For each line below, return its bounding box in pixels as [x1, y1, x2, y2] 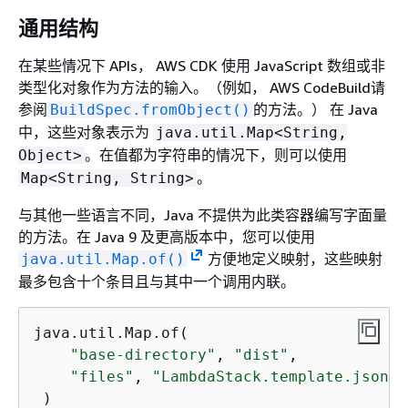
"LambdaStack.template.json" [152, 368, 398, 385]
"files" [70, 368, 134, 385]
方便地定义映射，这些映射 [203, 250, 382, 268]
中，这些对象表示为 [18, 123, 153, 141]
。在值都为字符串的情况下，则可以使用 [85, 146, 347, 164]
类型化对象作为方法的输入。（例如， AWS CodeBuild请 [18, 78, 385, 97]
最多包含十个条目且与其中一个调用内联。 [18, 272, 295, 291]
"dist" [234, 346, 289, 363]
